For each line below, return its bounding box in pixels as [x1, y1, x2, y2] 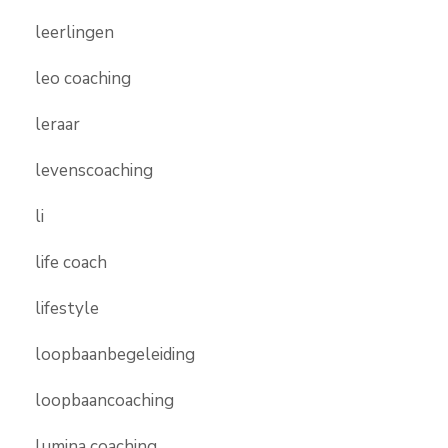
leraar [35, 112, 80, 136]
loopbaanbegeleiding [35, 342, 195, 366]
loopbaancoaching [35, 388, 174, 412]
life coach [35, 250, 107, 274]
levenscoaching [35, 158, 153, 182]
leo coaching [35, 66, 131, 90]
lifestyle [35, 296, 99, 320]
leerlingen [35, 20, 114, 44]
